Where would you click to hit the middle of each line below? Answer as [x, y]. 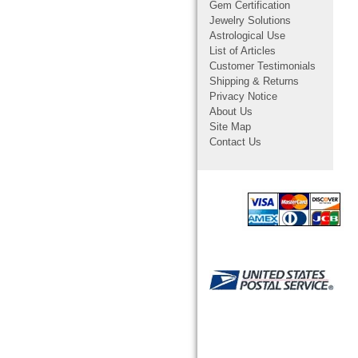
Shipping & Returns [254, 82]
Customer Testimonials [263, 67]
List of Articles [243, 52]
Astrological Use [247, 36]
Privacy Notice [243, 97]
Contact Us [235, 143]
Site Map [230, 127]
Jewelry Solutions [250, 21]
